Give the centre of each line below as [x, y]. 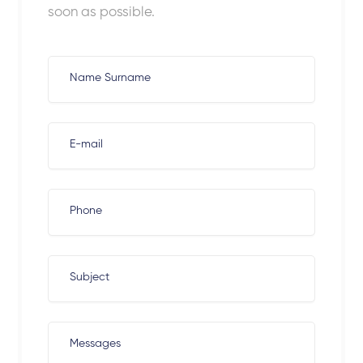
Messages [95, 343]
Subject [89, 277]
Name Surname [110, 77]
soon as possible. [102, 12]
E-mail [86, 144]
